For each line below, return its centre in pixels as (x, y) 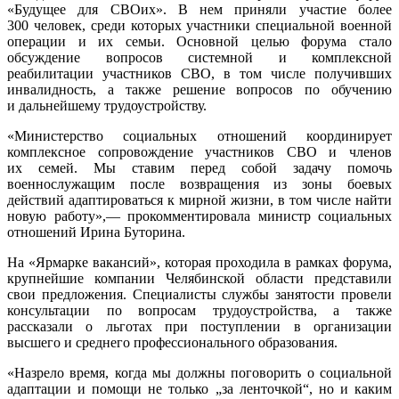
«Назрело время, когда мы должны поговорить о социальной (199, 372)
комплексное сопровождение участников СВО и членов (199, 151)
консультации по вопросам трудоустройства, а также (199, 310)
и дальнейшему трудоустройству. (107, 105)
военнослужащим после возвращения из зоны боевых (199, 183)
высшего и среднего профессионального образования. (172, 342)
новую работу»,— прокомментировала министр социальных (199, 216)
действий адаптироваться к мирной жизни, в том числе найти (199, 199)
